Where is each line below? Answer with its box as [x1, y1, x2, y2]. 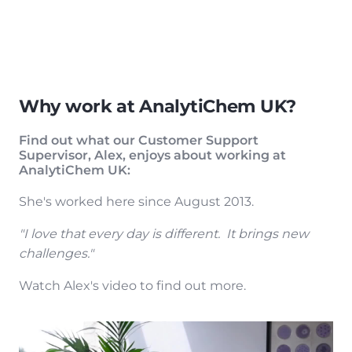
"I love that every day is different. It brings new [19, 226, 309, 242]
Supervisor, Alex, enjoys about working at [19, 148, 286, 163]
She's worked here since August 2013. [19, 194, 254, 210]
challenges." [19, 246, 93, 262]
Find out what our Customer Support [19, 133, 258, 148]
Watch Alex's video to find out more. [19, 278, 246, 294]
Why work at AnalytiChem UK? [19, 95, 301, 117]
